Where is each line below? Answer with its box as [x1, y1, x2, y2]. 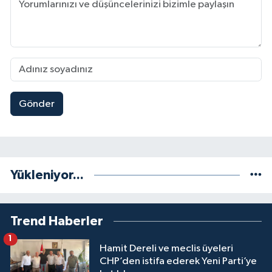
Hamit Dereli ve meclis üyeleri [100, 243, 233, 254]
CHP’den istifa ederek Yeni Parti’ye [100, 256, 257, 267]
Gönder [18, 98, 55, 109]
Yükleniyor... [10, 169, 84, 182]
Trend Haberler [10, 215, 103, 228]
